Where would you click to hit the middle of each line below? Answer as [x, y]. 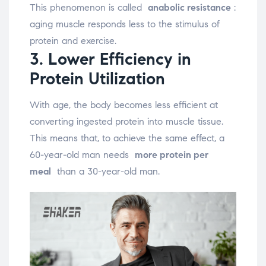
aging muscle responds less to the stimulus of [125, 24]
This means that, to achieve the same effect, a [127, 138]
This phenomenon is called [89, 8]
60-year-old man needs [82, 155]
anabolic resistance [189, 8]
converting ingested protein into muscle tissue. [126, 122]
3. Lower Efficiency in [110, 59]
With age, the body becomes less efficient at [124, 105]
